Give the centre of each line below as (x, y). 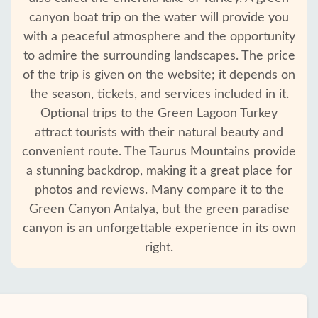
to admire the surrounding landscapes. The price (159, 56)
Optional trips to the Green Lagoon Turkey (159, 114)
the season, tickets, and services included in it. (159, 94)
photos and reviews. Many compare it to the (159, 190)
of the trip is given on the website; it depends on (159, 75)
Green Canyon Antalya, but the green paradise (159, 209)
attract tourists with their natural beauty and (159, 133)
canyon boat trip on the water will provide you (159, 18)
